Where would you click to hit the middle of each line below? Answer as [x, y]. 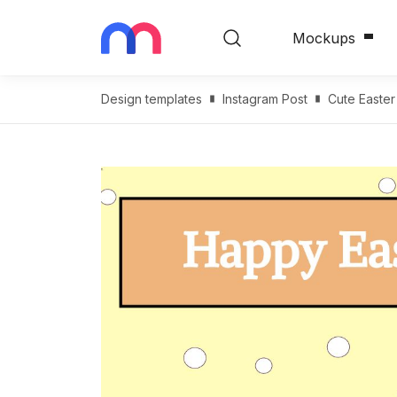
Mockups [324, 38]
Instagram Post [265, 99]
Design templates [152, 99]
